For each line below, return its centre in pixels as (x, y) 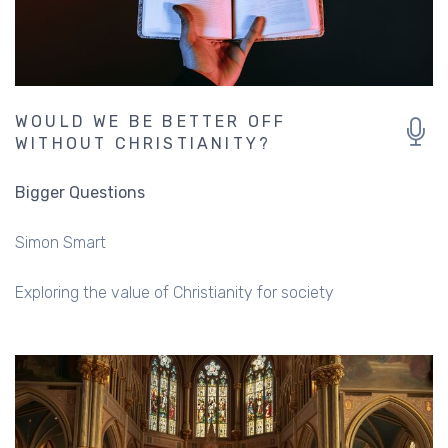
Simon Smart (60, 242)
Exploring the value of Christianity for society (174, 292)
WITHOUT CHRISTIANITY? (143, 143)
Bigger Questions (80, 192)
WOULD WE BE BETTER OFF (151, 121)
